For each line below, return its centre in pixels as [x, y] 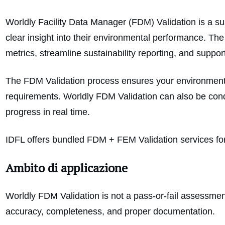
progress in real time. [48, 112]
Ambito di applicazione [67, 168]
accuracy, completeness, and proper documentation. [110, 212]
